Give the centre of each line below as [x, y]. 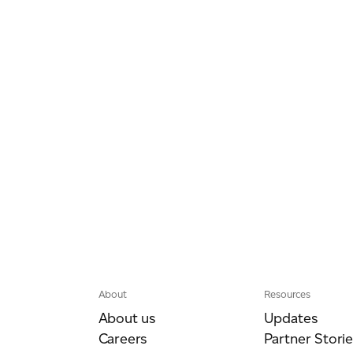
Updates [290, 319]
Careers [123, 338]
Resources [287, 295]
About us [127, 319]
